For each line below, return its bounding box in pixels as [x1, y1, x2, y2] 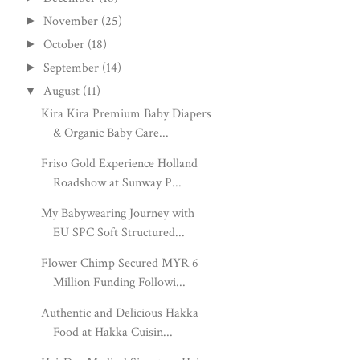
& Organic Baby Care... [53, 125, 170, 141]
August [43, 83, 80, 100]
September [43, 59, 100, 76]
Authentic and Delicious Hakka [41, 305, 199, 321]
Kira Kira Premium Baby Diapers [41, 105, 212, 122]
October [43, 36, 85, 53]
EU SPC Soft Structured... [53, 224, 186, 241]
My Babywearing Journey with [41, 205, 195, 222]
